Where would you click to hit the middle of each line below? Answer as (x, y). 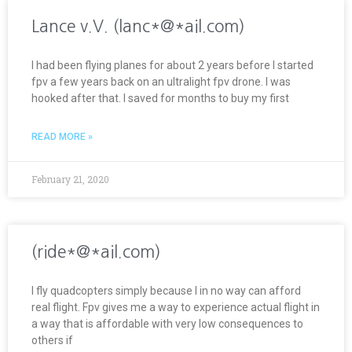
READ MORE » (62, 136)
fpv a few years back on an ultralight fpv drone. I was (161, 81)
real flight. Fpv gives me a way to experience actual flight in (176, 307)
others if (52, 340)
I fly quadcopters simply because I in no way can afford (166, 290)
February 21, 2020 (70, 179)
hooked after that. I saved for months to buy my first (160, 98)
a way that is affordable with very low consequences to (167, 323)
